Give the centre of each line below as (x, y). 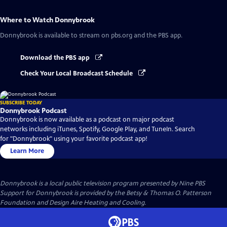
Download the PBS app (56, 58)
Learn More (27, 151)
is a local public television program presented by (108, 183)
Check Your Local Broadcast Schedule (77, 73)
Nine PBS (192, 183)
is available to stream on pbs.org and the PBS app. (110, 36)
